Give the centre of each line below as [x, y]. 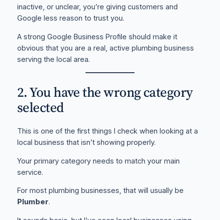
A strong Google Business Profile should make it [97, 37]
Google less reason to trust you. [70, 18]
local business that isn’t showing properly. [86, 143]
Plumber [33, 202]
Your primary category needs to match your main [98, 161]
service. [30, 172]
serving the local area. [53, 59]
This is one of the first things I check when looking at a [107, 131]
